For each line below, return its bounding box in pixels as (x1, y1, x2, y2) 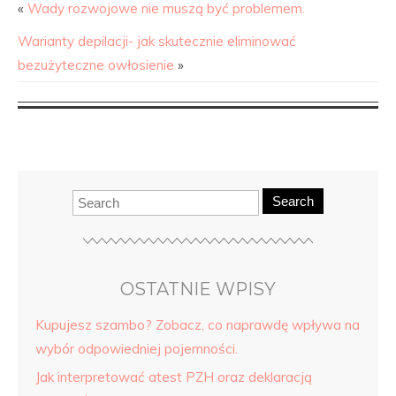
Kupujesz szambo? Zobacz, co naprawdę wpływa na (35, 316, 360, 333)
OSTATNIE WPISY (120, 278, 276, 300)
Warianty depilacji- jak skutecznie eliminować (18, 33, 296, 49)
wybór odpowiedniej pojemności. (35, 340, 238, 357)
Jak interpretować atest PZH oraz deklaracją (35, 369, 312, 385)
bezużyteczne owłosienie (18, 57, 174, 73)
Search (272, 194, 314, 209)
